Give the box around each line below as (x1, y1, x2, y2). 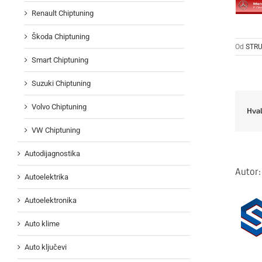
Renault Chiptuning (32, 9, 94, 18)
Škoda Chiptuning (32, 32, 89, 42)
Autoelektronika (25, 196, 77, 205)
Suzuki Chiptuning (32, 79, 91, 88)
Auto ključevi (25, 243, 67, 252)
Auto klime (25, 219, 60, 229)
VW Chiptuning (32, 126, 80, 135)
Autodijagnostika (25, 149, 80, 158)
